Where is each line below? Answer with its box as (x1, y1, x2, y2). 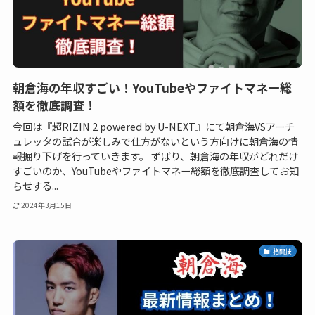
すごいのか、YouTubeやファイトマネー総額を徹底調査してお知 (12, 163, 299, 179)
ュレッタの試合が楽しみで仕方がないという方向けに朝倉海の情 (12, 134, 298, 149)
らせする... (12, 178, 58, 193)
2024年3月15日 (21, 199, 72, 210)
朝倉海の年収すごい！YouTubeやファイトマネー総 (12, 79, 292, 97)
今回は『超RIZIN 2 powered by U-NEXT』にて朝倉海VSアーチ (12, 119, 295, 134)
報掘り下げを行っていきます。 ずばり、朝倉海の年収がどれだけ (12, 148, 298, 164)
